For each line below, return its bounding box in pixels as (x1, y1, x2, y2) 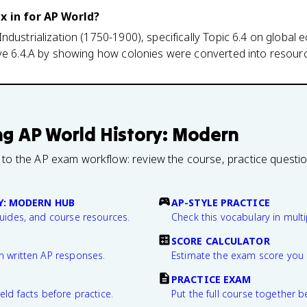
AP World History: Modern (18, 123, 239, 146)
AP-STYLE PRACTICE (171, 196, 270, 209)
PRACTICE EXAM (171, 273, 251, 286)
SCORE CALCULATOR (171, 234, 270, 247)
